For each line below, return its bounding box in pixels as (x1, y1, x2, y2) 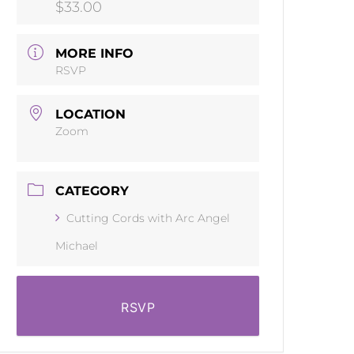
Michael (55, 239, 99, 254)
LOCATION (55, 107, 126, 122)
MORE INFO (55, 46, 134, 62)
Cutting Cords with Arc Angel (66, 211, 231, 226)
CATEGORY (55, 183, 130, 199)
